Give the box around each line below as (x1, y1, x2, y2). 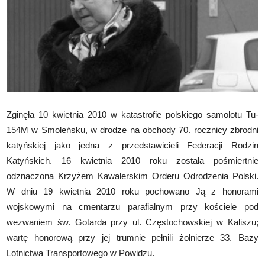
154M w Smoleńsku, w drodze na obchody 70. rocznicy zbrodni (7, 124, 258, 135)
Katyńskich (7, 155, 50, 166)
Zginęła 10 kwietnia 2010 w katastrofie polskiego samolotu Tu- (7, 109, 258, 119)
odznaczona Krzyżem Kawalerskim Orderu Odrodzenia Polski (7, 170, 256, 181)
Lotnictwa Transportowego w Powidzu (7, 247, 153, 258)
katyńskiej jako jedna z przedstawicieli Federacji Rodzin (7, 140, 258, 150)
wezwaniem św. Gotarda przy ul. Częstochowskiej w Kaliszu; (7, 216, 258, 227)
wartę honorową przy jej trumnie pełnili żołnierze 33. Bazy (7, 232, 258, 243)
